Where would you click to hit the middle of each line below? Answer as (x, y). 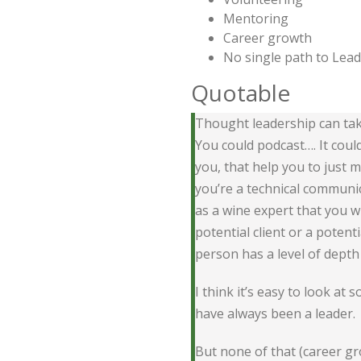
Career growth (268, 38)
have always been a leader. (275, 314)
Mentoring (256, 19)
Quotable (241, 93)
